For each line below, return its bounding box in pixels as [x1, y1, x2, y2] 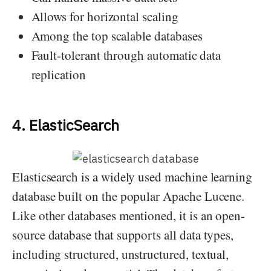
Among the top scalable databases [31, 27, 203, 44]
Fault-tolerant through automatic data [31, 46, 221, 64]
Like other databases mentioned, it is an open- [12, 207, 246, 224]
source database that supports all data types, [12, 226, 234, 244]
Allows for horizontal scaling [31, 7, 178, 25]
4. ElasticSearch [12, 115, 119, 135]
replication [31, 65, 86, 83]
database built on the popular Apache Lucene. [12, 188, 245, 205]
